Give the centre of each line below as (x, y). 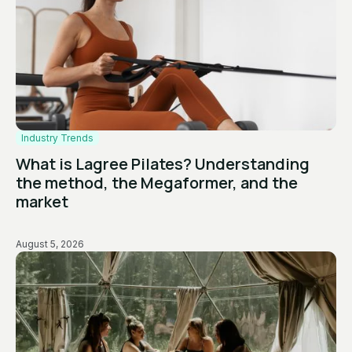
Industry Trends (57, 138)
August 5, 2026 (50, 244)
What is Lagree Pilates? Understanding (163, 164)
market (42, 202)
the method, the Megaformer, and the (157, 183)
